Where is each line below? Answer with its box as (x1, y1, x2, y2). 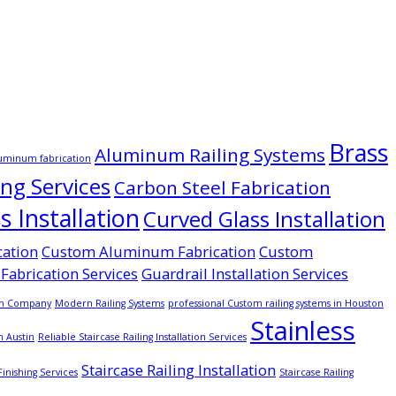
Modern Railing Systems (55, 296, 164, 309)
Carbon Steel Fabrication (114, 174, 331, 200)
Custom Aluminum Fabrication (42, 240, 255, 262)
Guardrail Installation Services (141, 263, 348, 284)
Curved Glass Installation (143, 203, 385, 233)
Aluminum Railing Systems (95, 141, 325, 167)
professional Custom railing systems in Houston (168, 296, 384, 309)
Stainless (250, 312, 355, 348)
